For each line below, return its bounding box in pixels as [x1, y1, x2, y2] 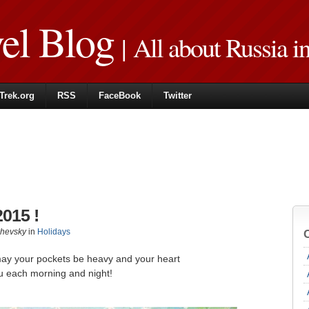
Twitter [163, 90, 192, 101]
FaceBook [99, 90, 141, 101]
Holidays [37, 227, 70, 237]
